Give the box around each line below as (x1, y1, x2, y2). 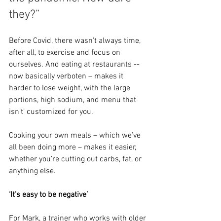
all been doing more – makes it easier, (9, 142, 138, 152)
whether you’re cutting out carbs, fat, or (9, 154, 144, 164)
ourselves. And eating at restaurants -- (9, 59, 142, 70)
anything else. (9, 166, 56, 176)
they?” (9, 7, 39, 22)
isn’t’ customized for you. (9, 107, 93, 117)
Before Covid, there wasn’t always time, (9, 36, 143, 46)
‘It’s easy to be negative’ (9, 189, 88, 200)
